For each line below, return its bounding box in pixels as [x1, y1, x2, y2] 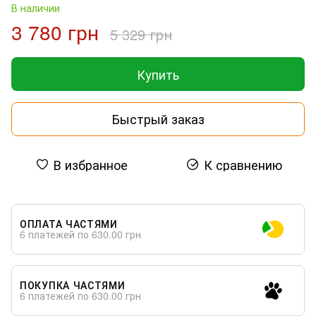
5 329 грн [110, 23, 172, 44]
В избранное [53, 154, 128, 174]
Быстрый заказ [111, 109, 205, 128]
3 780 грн [11, 17, 99, 46]
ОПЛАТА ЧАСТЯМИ [20, 216, 118, 231]
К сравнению [203, 154, 282, 174]
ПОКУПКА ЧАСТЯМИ [20, 277, 126, 292]
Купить [137, 64, 179, 83]
